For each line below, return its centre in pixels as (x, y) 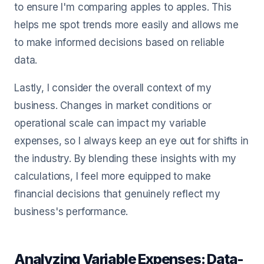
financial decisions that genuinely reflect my (117, 194)
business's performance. (71, 212)
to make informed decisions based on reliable (119, 42)
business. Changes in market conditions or (113, 105)
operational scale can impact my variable (110, 123)
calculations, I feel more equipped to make (113, 176)
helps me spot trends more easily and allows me (126, 25)
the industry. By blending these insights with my (126, 159)
